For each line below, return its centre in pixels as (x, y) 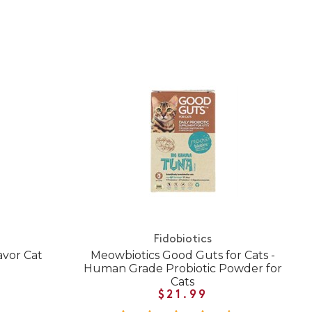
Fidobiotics (182, 239)
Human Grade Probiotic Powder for (182, 268)
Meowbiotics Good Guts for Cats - (182, 255)
